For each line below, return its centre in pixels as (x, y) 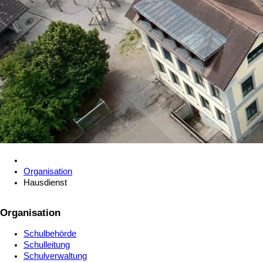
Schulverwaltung (55, 256)
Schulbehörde (50, 234)
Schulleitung (47, 245)
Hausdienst (45, 182)
